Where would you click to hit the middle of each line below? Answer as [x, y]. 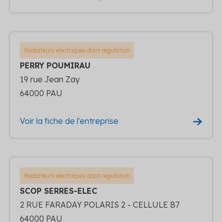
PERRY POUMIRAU [55, 65]
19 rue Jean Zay [50, 79]
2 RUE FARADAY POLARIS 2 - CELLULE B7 [100, 204]
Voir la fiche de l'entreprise [69, 121]
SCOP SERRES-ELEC [58, 191]
